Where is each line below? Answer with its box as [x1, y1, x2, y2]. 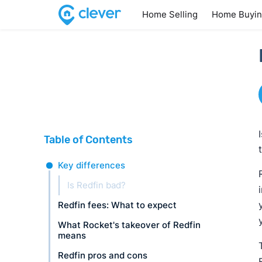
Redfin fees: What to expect [57, 199, 177, 211]
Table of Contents [43, 133, 133, 146]
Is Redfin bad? [67, 180, 126, 191]
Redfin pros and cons [57, 250, 147, 261]
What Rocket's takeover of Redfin [57, 219, 201, 230]
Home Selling [142, 9, 198, 20]
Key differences [57, 160, 125, 171]
